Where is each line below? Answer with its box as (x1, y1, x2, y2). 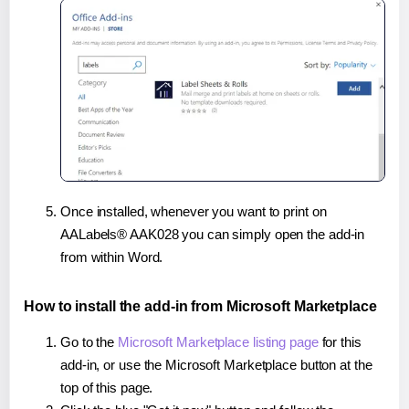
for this (318, 334, 362, 351)
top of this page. (60, 380, 153, 396)
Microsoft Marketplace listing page (118, 334, 319, 351)
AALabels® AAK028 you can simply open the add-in (60, 226, 365, 243)
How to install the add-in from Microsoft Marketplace (24, 299, 377, 315)
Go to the (60, 334, 119, 351)
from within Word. (60, 249, 163, 266)
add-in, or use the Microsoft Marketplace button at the (60, 357, 372, 373)
